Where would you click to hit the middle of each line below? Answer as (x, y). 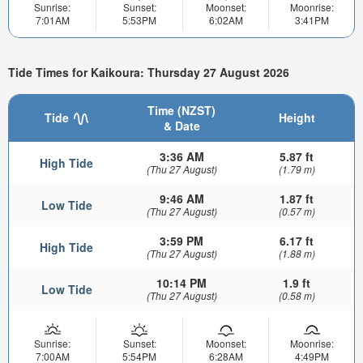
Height (297, 117)
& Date (181, 125)
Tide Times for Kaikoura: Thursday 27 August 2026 (149, 73)
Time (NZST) (181, 110)
